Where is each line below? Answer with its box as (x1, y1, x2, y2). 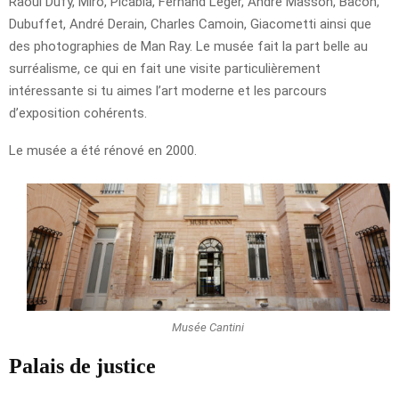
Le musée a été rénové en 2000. (9, 142, 197, 159)
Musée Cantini (172, 320, 245, 334)
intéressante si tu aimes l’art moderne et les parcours (9, 82, 327, 99)
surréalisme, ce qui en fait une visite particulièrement (9, 60, 321, 77)
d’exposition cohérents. (9, 104, 147, 121)
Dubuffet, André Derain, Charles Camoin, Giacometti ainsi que (9, 15, 371, 32)
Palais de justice (9, 354, 156, 379)
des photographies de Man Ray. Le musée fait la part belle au (9, 37, 368, 54)
